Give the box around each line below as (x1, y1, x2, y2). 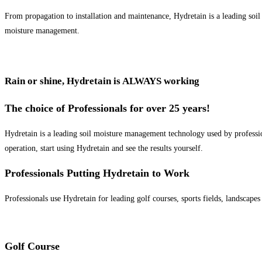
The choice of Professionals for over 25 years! (5, 102, 210, 114)
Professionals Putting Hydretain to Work (5, 167, 189, 179)
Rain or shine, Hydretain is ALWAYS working (5, 75, 199, 87)
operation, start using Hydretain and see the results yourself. (5, 143, 203, 153)
